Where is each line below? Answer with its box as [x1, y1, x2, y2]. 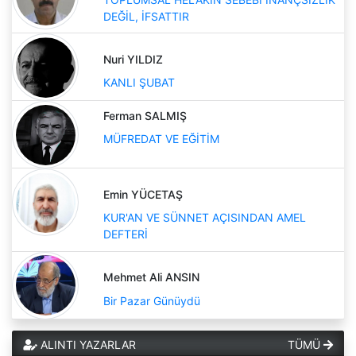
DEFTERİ [103, 227, 148, 242]
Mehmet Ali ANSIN [103, 270, 199, 284]
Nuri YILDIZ [103, 52, 163, 66]
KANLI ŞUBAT [103, 75, 175, 90]
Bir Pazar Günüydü [103, 293, 200, 308]
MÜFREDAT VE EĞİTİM [103, 132, 219, 146]
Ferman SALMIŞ [103, 108, 187, 122]
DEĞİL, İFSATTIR [103, 9, 189, 23]
